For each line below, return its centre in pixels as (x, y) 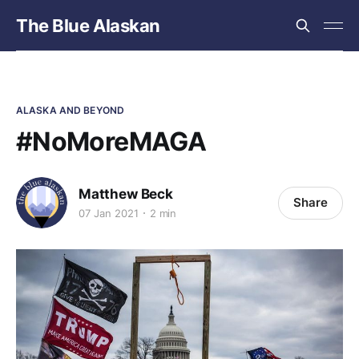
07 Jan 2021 (109, 213)
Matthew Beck (126, 194)
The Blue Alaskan (88, 26)
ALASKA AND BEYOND (71, 110)
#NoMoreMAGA (111, 141)
